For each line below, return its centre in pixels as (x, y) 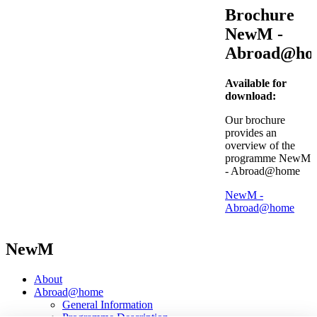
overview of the (260, 145)
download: (250, 96)
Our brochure (255, 120)
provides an (251, 132)
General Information (108, 304)
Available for (256, 83)
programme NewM (268, 158)
